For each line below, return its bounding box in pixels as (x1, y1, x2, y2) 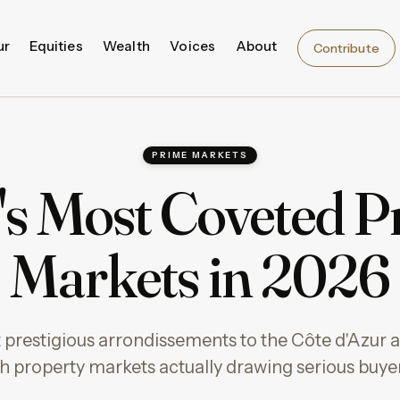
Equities (29, 37, 83, 55)
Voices (170, 37, 216, 55)
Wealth (103, 37, 150, 55)
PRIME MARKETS (152, 149, 248, 160)
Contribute (312, 39, 379, 56)
